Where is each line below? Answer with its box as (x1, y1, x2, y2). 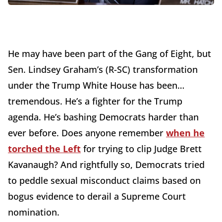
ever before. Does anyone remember (8, 127, 166, 139)
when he (166, 127, 205, 139)
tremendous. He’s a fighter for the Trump (8, 95, 182, 108)
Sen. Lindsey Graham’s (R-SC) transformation (8, 63, 198, 76)
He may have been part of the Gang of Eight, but (8, 48, 211, 60)
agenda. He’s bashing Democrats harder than (8, 111, 199, 123)
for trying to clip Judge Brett (81, 143, 202, 155)
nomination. (8, 206, 59, 219)
